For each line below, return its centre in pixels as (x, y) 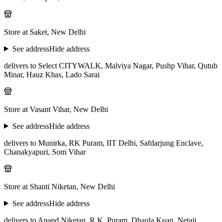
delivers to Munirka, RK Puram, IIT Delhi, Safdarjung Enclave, (104, 143)
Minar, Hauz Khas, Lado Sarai (52, 74)
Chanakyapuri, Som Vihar (45, 152)
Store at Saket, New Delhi (45, 32)
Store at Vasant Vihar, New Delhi (56, 109)
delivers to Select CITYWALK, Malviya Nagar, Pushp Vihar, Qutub (111, 65)
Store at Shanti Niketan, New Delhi (59, 186)
